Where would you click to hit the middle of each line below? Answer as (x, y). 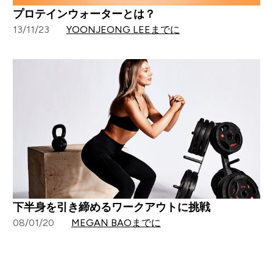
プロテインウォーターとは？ (84, 14)
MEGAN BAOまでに (116, 222)
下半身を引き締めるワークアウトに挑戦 (111, 207)
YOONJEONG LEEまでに (123, 30)
